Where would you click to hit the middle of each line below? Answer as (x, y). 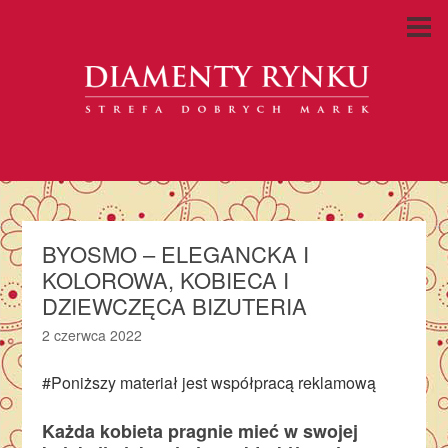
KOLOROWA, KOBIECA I (166, 279)
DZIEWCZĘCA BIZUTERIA (175, 305)
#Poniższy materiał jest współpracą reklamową (209, 382)
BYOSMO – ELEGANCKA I (176, 253)
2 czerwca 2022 (92, 335)
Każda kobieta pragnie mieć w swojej (200, 431)
